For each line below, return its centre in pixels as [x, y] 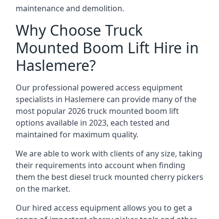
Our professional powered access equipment [99, 88]
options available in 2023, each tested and [93, 123]
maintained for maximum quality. [77, 134]
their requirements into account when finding [100, 165]
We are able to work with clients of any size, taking [109, 153]
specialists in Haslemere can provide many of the [106, 99]
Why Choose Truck [79, 30]
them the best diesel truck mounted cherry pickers [109, 177]
